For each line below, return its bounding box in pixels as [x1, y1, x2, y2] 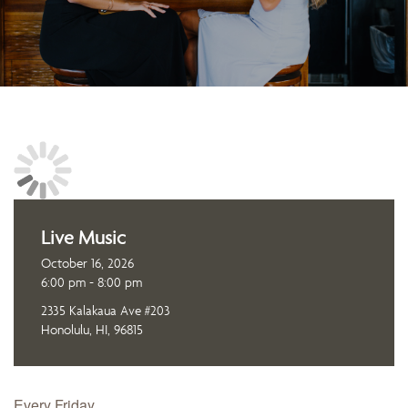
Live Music [41, 226, 126, 249]
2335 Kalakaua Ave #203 [41, 301, 170, 319]
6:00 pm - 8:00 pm [41, 273, 142, 291]
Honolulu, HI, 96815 [41, 321, 143, 338]
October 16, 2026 [41, 254, 134, 271]
